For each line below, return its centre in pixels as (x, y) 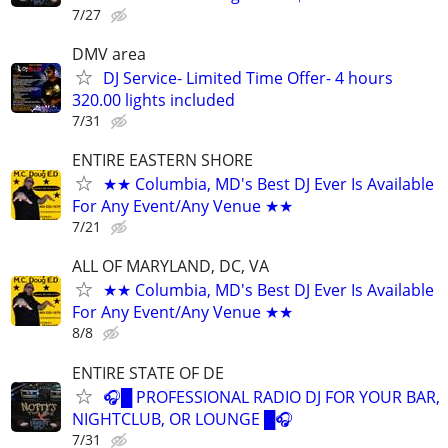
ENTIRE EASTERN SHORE (162, 160)
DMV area (109, 53)
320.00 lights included (153, 99)
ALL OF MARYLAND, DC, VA (170, 266)
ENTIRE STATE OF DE (148, 372)
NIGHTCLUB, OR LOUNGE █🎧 (182, 418)
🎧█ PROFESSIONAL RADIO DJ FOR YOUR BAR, (271, 396)
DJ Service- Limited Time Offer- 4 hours (248, 77)
